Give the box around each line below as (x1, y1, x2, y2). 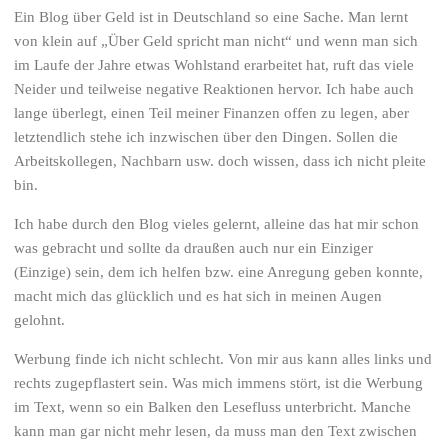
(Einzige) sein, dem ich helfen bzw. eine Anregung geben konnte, (14, 264, 424, 281)
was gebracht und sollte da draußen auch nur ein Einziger (14, 240, 374, 257)
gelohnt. (14, 312, 66, 329)
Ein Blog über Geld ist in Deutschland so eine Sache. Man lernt (14, 9, 409, 26)
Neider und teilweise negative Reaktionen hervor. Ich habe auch (14, 81, 415, 98)
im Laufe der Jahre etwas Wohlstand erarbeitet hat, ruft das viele (14, 57, 415, 74)
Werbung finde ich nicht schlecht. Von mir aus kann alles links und (14, 351, 433, 368)
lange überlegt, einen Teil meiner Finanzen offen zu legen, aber (14, 105, 410, 122)
